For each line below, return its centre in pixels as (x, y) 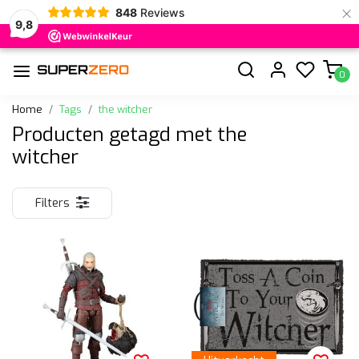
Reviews (162, 12)
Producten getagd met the (129, 134)
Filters (52, 203)
